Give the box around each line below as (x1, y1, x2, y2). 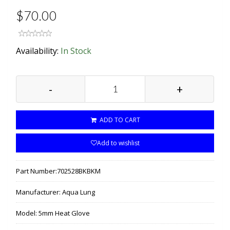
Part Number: (16, 166, 57, 176)
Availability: (16, 45, 61, 56)
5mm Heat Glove (39, 208, 90, 218)
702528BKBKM (57, 166, 101, 176)
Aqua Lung (62, 187, 95, 197)
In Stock (61, 45, 91, 56)
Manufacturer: (16, 187, 62, 197)
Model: (16, 208, 39, 218)
